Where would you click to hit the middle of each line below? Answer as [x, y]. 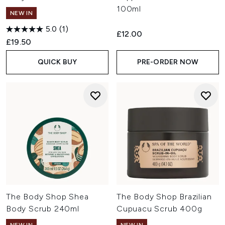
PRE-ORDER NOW [168, 62]
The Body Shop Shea [47, 197]
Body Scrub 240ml [43, 209]
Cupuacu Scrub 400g [159, 209]
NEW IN [21, 13]
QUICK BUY [57, 62]
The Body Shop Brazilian [164, 197]
